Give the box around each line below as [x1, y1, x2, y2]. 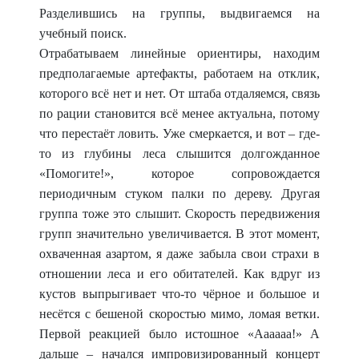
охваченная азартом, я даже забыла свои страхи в [39, 247, 320, 260]
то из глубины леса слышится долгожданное [39, 147, 320, 160]
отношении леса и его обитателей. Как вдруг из [39, 267, 320, 280]
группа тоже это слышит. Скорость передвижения [39, 207, 320, 220]
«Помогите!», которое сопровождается [39, 167, 320, 180]
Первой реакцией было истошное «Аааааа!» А [39, 327, 320, 341]
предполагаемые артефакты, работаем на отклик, [39, 67, 320, 80]
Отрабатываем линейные [39, 46, 198, 60]
